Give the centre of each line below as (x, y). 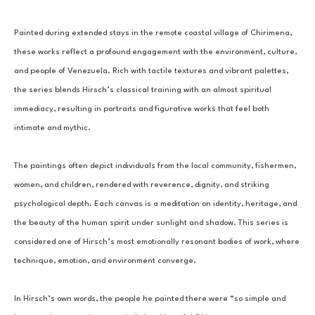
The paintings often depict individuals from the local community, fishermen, (155, 166)
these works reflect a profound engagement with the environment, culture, (155, 52)
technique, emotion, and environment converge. (105, 261)
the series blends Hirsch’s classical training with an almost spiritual (143, 90)
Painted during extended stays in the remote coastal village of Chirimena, (153, 33)
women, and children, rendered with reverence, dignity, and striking (142, 185)
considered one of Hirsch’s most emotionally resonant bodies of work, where (157, 242)
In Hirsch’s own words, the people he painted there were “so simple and (150, 299)
